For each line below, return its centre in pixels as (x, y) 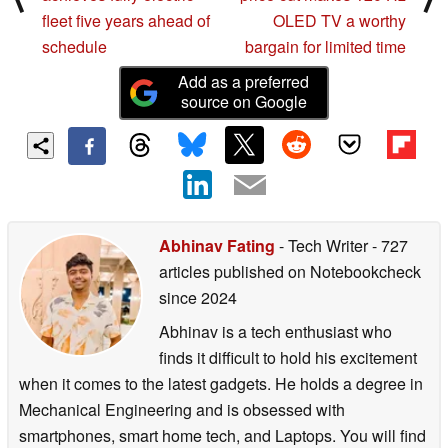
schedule (74, 47)
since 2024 (198, 297)
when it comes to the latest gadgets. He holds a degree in (221, 383)
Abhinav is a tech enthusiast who (275, 331)
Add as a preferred (244, 81)
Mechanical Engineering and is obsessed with (182, 409)
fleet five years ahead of (126, 21)
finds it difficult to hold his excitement (288, 357)
